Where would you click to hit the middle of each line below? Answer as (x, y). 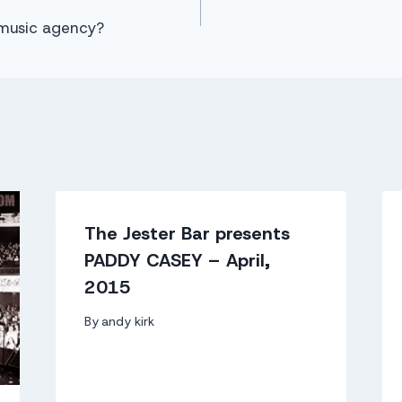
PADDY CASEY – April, (177, 260)
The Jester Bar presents (187, 233)
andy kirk (127, 322)
